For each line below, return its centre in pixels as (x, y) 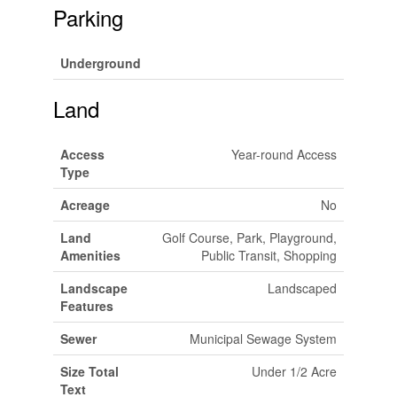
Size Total (89, 371)
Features (86, 306)
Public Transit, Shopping (269, 255)
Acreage (85, 205)
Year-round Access (284, 154)
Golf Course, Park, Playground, (249, 237)
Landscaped (302, 288)
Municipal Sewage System (263, 339)
